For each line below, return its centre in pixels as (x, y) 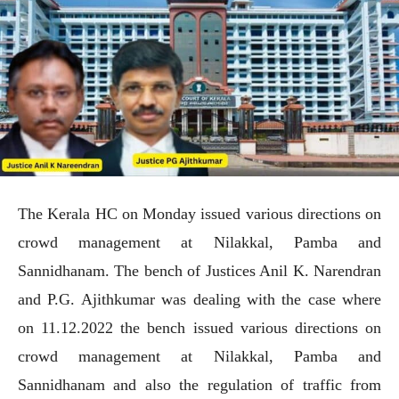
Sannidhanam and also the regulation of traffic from (199, 384)
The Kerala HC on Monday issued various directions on (199, 213)
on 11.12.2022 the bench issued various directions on (199, 327)
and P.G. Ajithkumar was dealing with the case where (199, 299)
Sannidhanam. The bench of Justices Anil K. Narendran (199, 270)
